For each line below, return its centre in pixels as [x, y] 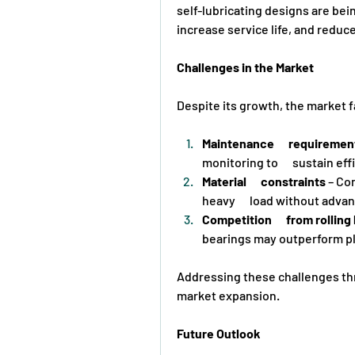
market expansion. [228, 295]
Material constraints [264, 181]
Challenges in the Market [245, 67]
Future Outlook [219, 333]
